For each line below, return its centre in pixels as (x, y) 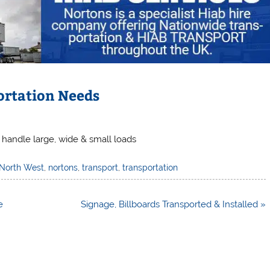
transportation (150, 167)
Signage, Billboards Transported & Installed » (173, 205)
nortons (63, 167)
